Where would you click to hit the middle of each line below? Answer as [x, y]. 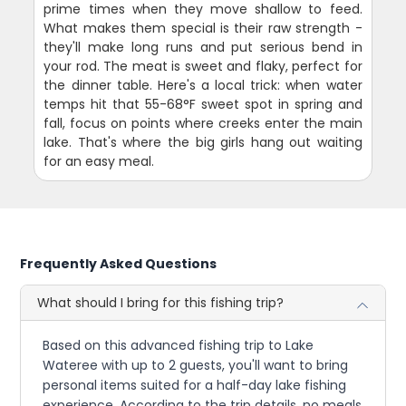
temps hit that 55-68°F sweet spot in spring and [203, 104]
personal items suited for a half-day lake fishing [195, 385]
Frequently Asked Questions [119, 263]
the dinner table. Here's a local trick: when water [203, 85]
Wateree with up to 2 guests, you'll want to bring [196, 365]
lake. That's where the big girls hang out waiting [203, 142]
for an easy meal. [99, 161]
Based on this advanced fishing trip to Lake [179, 345]
